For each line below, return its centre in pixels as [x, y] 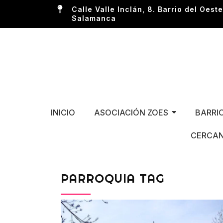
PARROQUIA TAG [112, 178]
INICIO [63, 112]
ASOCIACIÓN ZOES [131, 112]
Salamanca [94, 18]
